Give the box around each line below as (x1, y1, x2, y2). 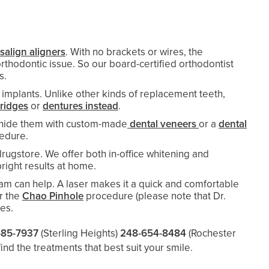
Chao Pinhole (22, 189, 83, 204)
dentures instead (43, 98, 118, 113)
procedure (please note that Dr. (83, 189, 226, 204)
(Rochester (189, 226, 236, 241)
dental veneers (127, 116, 199, 131)
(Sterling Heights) (41, 226, 118, 241)
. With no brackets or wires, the (65, 44, 203, 59)
